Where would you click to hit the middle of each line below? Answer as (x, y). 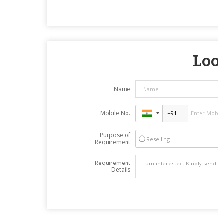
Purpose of (115, 135)
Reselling (158, 139)
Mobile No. (115, 113)
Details (121, 169)
